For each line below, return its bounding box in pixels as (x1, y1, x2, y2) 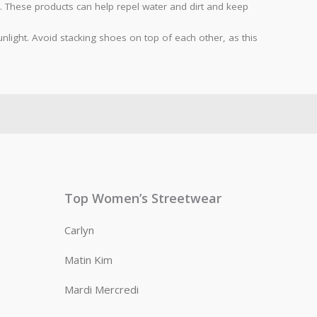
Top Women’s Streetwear (64, 189, 221, 207)
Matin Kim (64, 252, 113, 267)
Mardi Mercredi (64, 282, 139, 296)
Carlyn (64, 222, 94, 237)
